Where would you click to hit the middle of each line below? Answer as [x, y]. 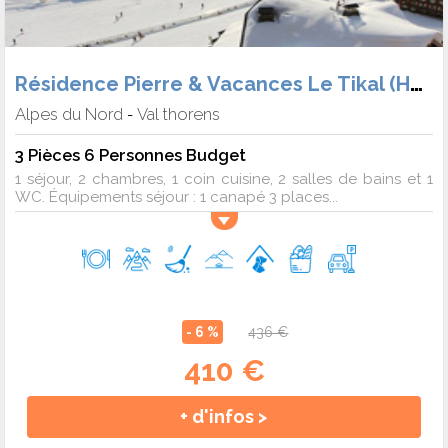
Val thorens [178, 114]
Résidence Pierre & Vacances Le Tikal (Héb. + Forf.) [416, 83]
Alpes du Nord [69, 114]
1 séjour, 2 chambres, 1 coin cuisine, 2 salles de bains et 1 [224, 179]
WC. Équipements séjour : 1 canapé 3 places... [176, 197]
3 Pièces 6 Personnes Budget [130, 155]
